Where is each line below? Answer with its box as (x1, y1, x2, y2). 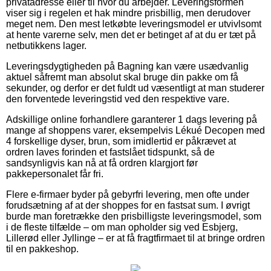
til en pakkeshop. (6, 244, 79, 255)
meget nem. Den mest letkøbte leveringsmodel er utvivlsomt (6, 19, 261, 30)
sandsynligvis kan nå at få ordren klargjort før (6, 158, 198, 169)
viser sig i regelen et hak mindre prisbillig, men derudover (6, 8, 250, 19)
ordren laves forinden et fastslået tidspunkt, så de (6, 147, 215, 158)
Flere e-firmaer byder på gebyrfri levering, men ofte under (6, 189, 249, 200)
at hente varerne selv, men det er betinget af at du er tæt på (6, 30, 256, 41)
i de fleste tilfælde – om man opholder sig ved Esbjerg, (6, 222, 238, 233)
